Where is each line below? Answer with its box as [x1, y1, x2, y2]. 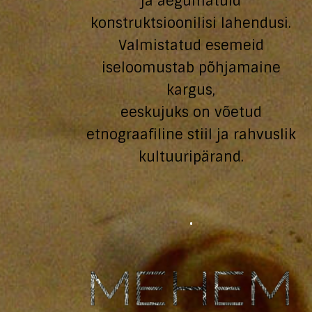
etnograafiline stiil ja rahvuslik [86, 125, 296, 143]
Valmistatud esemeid [118, 36, 264, 54]
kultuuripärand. [138, 148, 244, 166]
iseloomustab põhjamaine [101, 58, 281, 77]
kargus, [166, 81, 215, 99]
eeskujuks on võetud [120, 103, 262, 121]
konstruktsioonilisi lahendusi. [91, 14, 291, 32]
